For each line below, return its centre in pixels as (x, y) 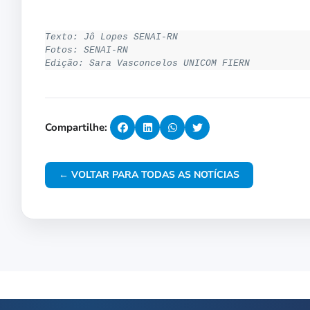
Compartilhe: (76, 128)
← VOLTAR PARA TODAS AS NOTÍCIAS (149, 175)
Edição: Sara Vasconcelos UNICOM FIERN (147, 64)
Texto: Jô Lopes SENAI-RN (111, 37)
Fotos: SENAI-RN (86, 51)
